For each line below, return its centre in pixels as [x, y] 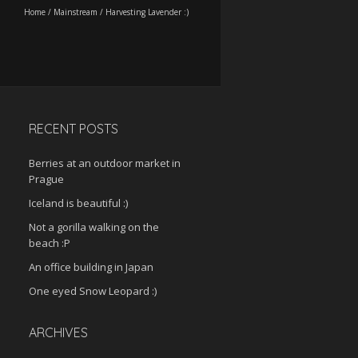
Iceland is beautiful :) [78, 203]
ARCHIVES [58, 332]
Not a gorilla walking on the [94, 227]
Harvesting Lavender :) [147, 12]
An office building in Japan [91, 267]
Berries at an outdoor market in [105, 163]
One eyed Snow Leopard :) [93, 291]
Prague [46, 179]
